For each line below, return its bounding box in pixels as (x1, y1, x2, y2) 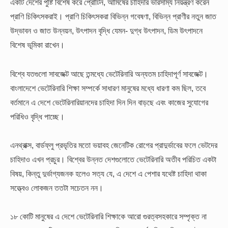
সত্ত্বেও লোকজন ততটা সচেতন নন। (10, 183, 103, 192)
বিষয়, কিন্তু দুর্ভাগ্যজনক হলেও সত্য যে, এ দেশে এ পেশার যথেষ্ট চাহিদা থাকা (10, 168, 207, 178)
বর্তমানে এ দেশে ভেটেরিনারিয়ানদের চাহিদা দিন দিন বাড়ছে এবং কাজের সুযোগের (10, 97, 208, 107)
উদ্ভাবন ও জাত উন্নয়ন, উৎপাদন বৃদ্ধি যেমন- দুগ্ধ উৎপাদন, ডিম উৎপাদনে (10, 26, 203, 36)
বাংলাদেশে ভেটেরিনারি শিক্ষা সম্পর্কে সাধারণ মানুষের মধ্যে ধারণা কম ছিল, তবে (10, 83, 206, 93)
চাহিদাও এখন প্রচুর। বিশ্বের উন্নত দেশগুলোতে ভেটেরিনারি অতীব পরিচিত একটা (10, 154, 216, 164)
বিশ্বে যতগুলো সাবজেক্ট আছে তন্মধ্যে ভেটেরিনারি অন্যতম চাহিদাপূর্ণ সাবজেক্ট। (10, 69, 208, 78)
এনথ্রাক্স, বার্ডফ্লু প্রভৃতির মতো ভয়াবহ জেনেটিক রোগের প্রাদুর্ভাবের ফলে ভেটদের (10, 140, 217, 150)
